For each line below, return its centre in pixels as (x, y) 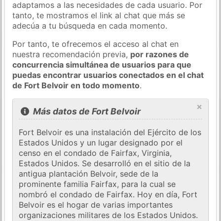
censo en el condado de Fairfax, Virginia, (95, 153)
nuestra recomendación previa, (72, 54)
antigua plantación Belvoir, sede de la (89, 174)
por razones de (160, 54)
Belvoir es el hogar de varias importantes (96, 205)
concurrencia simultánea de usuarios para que (102, 64)
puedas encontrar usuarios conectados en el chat (108, 75)
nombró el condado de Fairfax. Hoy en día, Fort (108, 195)
